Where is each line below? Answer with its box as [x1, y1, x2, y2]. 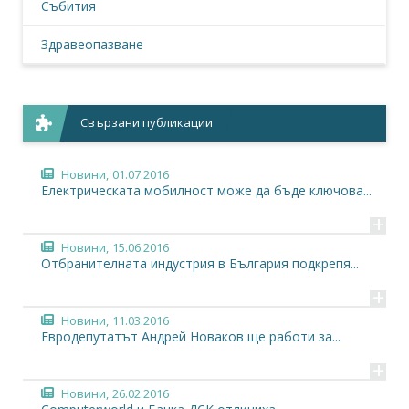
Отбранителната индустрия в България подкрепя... [41, 255, 359, 272]
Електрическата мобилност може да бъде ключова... [41, 182, 372, 199]
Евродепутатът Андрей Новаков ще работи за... [41, 328, 341, 345]
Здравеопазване [41, 36, 143, 53]
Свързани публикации [80, 114, 214, 131]
